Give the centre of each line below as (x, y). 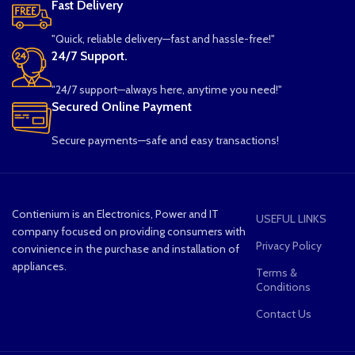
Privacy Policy (288, 245)
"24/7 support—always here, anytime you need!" (167, 89)
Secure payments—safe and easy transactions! (166, 140)
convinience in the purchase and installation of (126, 248)
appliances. (41, 266)
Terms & (276, 272)
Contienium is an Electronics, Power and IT (116, 214)
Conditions (283, 286)
